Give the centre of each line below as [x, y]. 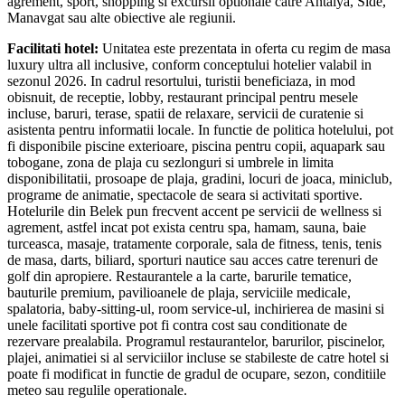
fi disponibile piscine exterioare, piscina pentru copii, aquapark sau [196, 146]
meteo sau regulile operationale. [97, 390]
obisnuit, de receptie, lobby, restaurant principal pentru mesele [183, 97]
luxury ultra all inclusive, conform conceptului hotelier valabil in [189, 64]
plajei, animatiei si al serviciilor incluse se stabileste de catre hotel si [198, 357]
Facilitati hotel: [55, 48]
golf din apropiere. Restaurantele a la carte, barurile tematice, [179, 276]
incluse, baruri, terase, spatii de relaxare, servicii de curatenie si [185, 113]
